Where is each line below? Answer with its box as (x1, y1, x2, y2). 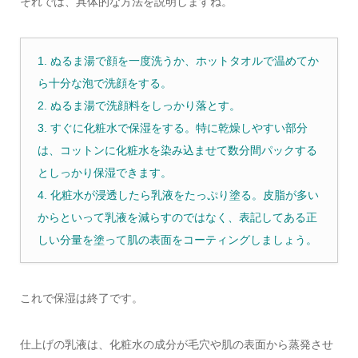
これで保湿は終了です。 (19, 291, 143, 304)
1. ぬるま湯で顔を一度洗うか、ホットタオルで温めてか (37, 54, 319, 67)
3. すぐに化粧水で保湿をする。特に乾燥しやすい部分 (37, 121, 308, 134)
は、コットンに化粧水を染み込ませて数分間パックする (37, 143, 317, 157)
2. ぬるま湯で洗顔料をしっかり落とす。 (37, 98, 241, 112)
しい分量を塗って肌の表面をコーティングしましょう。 (37, 233, 317, 246)
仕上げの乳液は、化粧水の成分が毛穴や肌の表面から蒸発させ (19, 338, 333, 352)
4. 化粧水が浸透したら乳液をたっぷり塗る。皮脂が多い (37, 188, 319, 201)
